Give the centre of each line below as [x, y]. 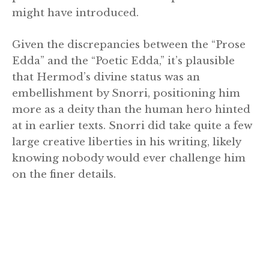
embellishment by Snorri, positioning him [126, 93]
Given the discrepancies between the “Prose [129, 44]
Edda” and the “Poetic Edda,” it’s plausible [123, 61]
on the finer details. [64, 174]
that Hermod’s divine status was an [106, 77]
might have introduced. [75, 13]
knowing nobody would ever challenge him [129, 158]
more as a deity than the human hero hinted [131, 109]
